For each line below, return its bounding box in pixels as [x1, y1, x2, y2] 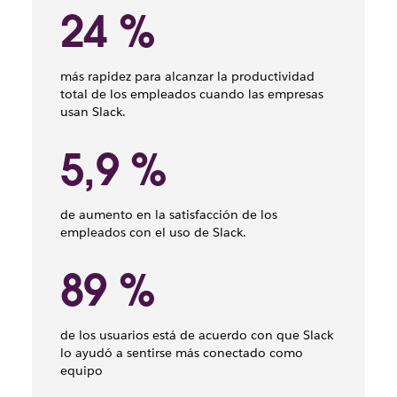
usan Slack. [59, 104, 126, 120]
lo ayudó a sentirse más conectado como [59, 345, 303, 361]
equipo [59, 362, 103, 378]
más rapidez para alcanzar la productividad [59, 68, 315, 84]
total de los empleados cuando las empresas [59, 86, 323, 102]
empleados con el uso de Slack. [59, 224, 246, 240]
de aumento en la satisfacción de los [59, 206, 277, 222]
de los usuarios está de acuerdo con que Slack [59, 327, 333, 343]
